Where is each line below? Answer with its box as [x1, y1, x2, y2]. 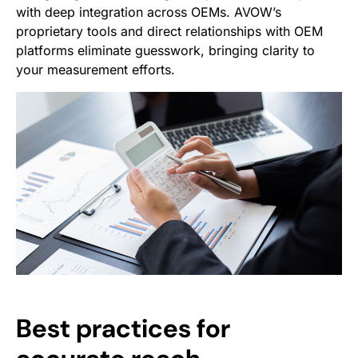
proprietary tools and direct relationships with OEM [16, 22, 323, 39]
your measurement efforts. [16, 61, 175, 78]
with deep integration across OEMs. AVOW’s [16, 3, 281, 20]
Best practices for [16, 312, 230, 345]
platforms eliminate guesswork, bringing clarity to [16, 42, 315, 58]
